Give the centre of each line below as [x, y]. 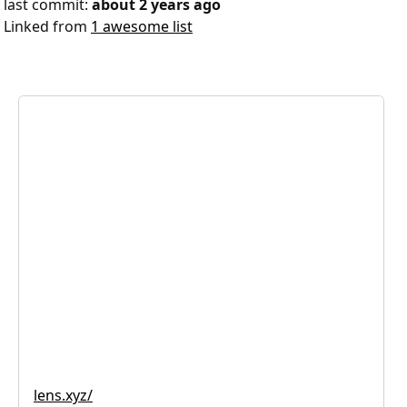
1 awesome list [142, 26]
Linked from [47, 26]
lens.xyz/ [63, 395]
